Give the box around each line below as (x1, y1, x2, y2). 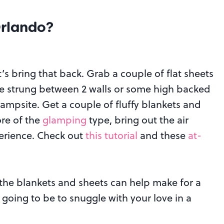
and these (137, 128, 188, 143)
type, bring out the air (86, 112, 188, 127)
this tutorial (85, 128, 137, 143)
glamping (42, 112, 86, 127)
